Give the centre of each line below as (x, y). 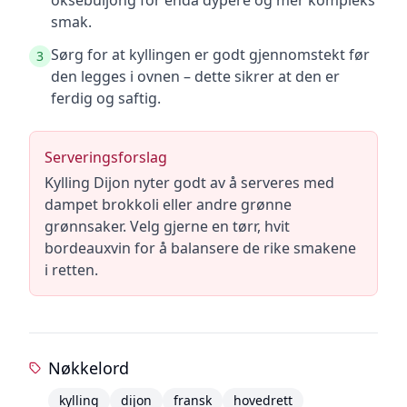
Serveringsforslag (106, 157)
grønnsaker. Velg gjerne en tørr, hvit (167, 226)
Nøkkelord (89, 368)
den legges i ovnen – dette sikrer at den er (195, 76)
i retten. (71, 270)
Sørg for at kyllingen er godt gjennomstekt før (210, 55)
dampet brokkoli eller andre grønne (168, 204)
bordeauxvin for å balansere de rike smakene (200, 248)
